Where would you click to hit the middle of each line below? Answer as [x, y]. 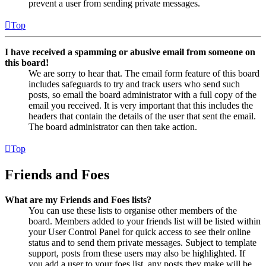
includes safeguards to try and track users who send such [134, 84]
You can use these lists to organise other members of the [133, 210]
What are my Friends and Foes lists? [78, 199]
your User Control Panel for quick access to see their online [140, 232]
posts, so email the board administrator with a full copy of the [142, 95]
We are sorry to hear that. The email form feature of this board [144, 74]
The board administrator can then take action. [113, 127]
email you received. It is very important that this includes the [141, 106]
